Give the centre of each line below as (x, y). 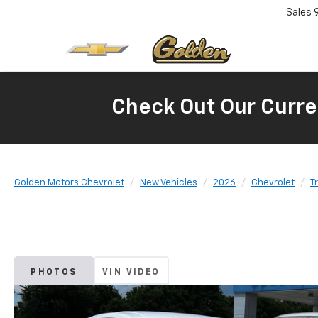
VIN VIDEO (131, 272)
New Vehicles (169, 183)
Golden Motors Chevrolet (69, 183)
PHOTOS (54, 272)
